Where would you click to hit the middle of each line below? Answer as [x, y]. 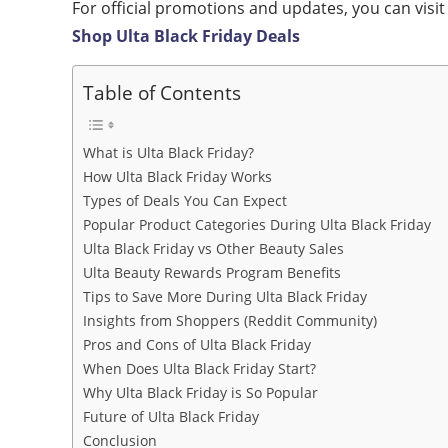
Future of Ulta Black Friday [171, 416]
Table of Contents [162, 92]
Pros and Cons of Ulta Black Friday [197, 344]
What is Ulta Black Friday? [168, 152]
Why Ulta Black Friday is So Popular [200, 392]
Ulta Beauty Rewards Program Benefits [212, 272]
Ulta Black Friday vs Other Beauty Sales [213, 248]
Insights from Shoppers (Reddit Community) [230, 320]
